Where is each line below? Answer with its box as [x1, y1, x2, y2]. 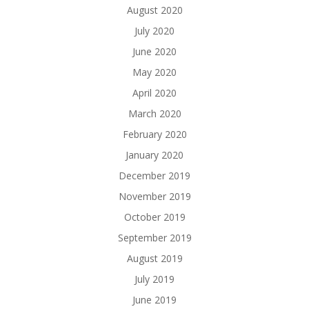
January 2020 [126, 148, 183, 161]
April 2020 [132, 86, 177, 99]
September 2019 [117, 231, 192, 244]
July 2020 [134, 24, 175, 37]
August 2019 [126, 252, 183, 265]
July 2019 [134, 272, 175, 286]
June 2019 [132, 293, 177, 306]
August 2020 [126, 3, 183, 17]
